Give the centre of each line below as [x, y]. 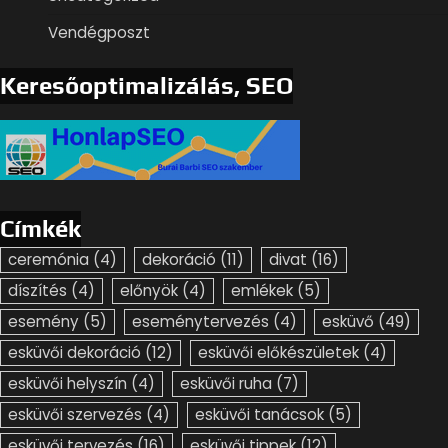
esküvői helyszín [67, 383]
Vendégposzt [99, 32]
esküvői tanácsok [259, 414]
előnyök [149, 290]
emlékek [262, 290]
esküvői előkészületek [278, 352]
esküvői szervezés [75, 414]
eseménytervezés [200, 321]
